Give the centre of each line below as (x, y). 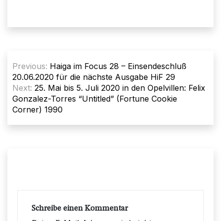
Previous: (30, 66)
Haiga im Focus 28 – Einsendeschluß (118, 66)
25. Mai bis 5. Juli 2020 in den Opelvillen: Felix (120, 88)
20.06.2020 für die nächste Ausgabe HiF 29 (94, 77)
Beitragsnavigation (61, 58)
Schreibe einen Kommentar (80, 208)
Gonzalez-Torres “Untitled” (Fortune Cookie (95, 98)
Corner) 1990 (37, 109)
